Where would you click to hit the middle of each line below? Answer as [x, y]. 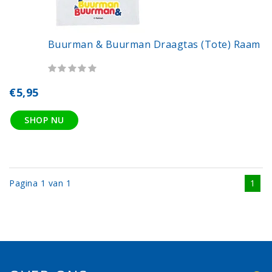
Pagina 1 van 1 [40, 183]
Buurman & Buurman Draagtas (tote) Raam [155, 44]
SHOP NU [44, 120]
